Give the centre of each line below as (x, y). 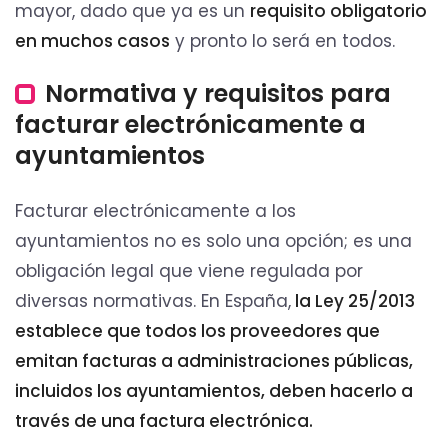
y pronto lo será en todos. (282, 41)
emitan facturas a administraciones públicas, (214, 361)
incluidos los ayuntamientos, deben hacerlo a (214, 391)
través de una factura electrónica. (164, 421)
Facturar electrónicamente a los (155, 211)
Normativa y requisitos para (218, 94)
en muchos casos (92, 41)
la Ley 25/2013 (353, 301)
